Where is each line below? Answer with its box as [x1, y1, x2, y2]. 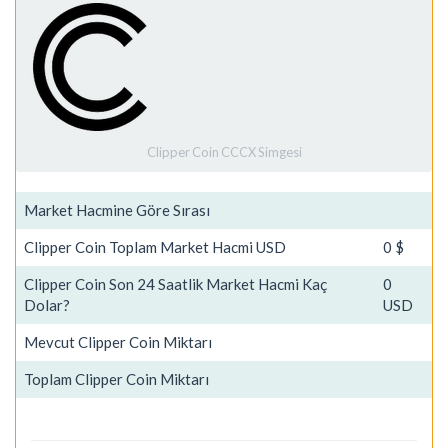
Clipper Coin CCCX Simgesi [146, 144, 302, 160]
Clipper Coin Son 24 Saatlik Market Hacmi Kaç [24, 275, 327, 293]
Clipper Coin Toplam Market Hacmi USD [24, 238, 286, 256]
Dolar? [24, 296, 70, 314]
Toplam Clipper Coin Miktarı [24, 370, 209, 388]
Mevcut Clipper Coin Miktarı [24, 333, 212, 351]
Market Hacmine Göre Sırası [24, 201, 210, 219]
